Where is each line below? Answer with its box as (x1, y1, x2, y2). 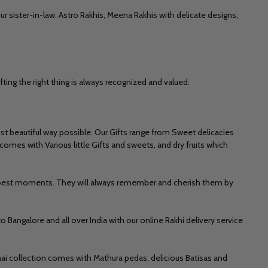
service (215, 214, 243, 226)
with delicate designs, (157, 9, 238, 20)
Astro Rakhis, (59, 9, 107, 20)
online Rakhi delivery (140, 214, 215, 226)
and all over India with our (44, 214, 140, 226)
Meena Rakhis (107, 9, 157, 20)
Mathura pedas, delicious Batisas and (93, 252, 227, 263)
